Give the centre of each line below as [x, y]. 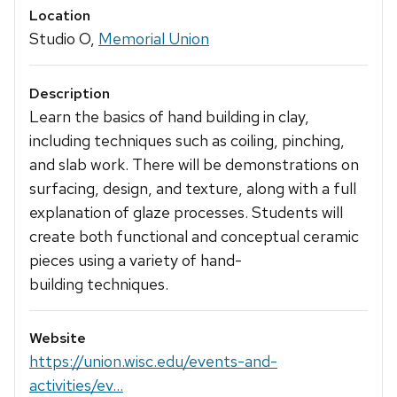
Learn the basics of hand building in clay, [169, 116]
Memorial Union [154, 39]
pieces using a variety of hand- [136, 260]
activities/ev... [76, 385]
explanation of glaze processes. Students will [186, 212]
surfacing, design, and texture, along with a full [193, 188]
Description [70, 93]
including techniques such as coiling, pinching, [187, 140]
